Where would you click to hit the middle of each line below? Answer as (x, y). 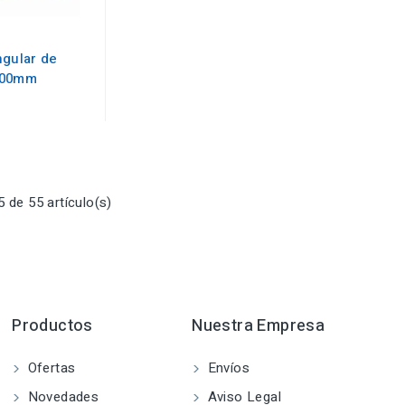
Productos (52, 326)
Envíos (226, 368)
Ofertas (50, 368)
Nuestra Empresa (259, 326)
